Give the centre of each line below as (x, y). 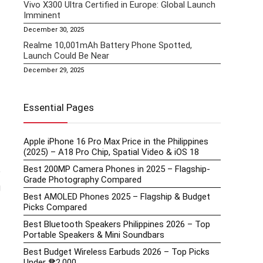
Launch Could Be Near (66, 56)
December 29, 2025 (54, 70)
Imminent (42, 16)
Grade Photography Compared (82, 180)
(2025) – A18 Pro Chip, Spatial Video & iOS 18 (111, 152)
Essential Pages (59, 108)
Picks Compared (55, 208)
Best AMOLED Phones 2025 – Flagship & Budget (117, 197)
